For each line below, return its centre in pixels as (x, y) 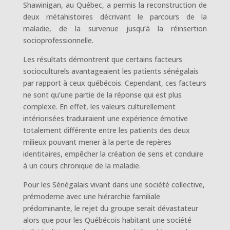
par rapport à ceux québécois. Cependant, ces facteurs (114, 83)
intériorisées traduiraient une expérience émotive (105, 118)
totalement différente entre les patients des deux (106, 130)
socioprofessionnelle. (58, 40)
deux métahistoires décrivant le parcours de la (115, 16)
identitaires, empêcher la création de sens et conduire (113, 154)
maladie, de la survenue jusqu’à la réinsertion (115, 28)
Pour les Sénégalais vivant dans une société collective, (114, 184)
